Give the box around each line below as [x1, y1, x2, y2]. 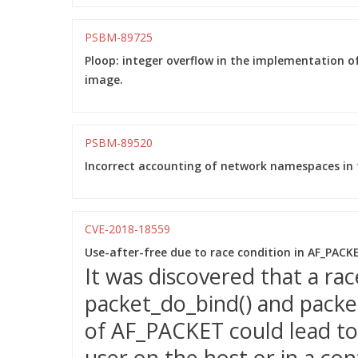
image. [85, 72, 123, 87]
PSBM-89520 [85, 135, 153, 150]
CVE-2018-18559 [85, 221, 170, 237]
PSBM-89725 [85, 30, 153, 45]
